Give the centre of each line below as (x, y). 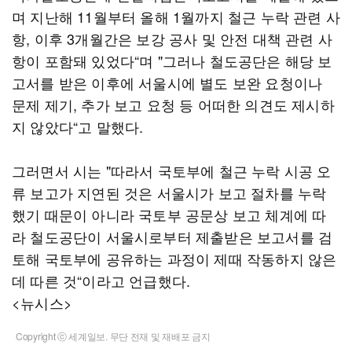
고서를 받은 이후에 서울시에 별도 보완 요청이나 (167, 82)
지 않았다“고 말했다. (78, 126)
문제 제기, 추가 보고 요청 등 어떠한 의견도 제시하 (173, 104)
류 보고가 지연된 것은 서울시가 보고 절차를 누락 (169, 192)
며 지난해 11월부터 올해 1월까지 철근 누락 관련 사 (176, 16)
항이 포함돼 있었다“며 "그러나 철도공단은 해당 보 (172, 60)
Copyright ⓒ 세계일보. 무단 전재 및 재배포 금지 (113, 336)
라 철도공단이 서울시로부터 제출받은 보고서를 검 (172, 236)
